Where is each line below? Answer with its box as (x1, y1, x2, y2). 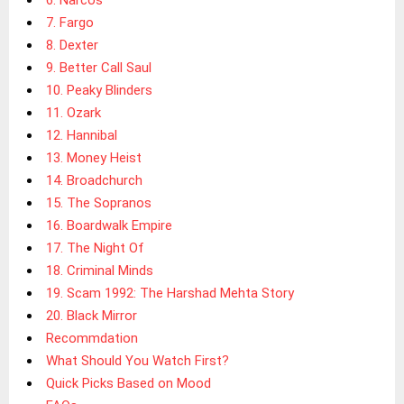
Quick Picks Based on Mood (46, 374, 211, 391)
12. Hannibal (46, 126, 117, 143)
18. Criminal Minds (46, 262, 153, 279)
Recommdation (46, 329, 138, 346)
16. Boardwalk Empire (46, 216, 172, 234)
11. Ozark (46, 104, 101, 121)
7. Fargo (46, 14, 94, 31)
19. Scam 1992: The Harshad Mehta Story (46, 284, 294, 301)
